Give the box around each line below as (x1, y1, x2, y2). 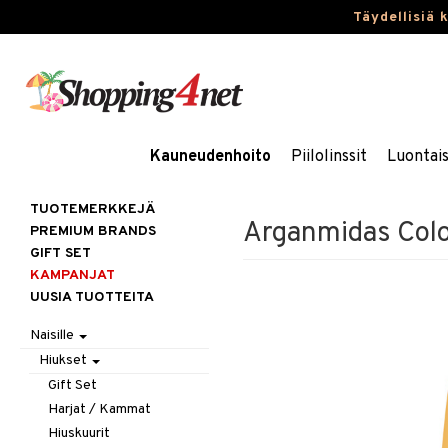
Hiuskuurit (48, 425, 111, 442)
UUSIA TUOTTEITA (30, 289, 154, 306)
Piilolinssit (290, 147, 367, 167)
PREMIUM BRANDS (30, 223, 156, 240)
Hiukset (39, 352, 91, 369)
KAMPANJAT (30, 267, 115, 284)
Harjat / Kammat (48, 401, 152, 418)
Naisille (30, 327, 77, 344)
